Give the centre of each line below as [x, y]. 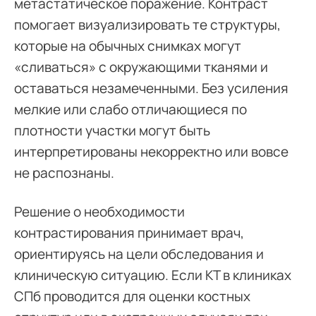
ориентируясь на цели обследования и [139, 254]
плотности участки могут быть [112, 130]
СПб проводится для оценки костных [132, 296]
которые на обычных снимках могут [128, 46]
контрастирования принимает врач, [129, 233]
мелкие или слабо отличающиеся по [130, 109]
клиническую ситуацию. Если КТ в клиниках [153, 275]
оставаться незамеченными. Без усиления [151, 88]
